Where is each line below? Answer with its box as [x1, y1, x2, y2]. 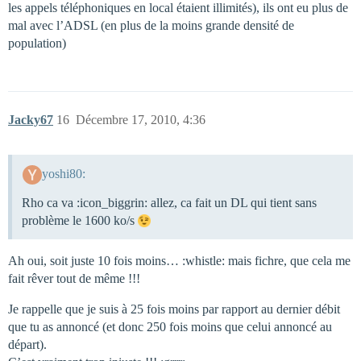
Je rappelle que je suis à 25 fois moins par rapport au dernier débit [8, 301, 340, 316]
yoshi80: [41, 166, 85, 180]
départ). [8, 337, 47, 351]
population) [8, 36, 66, 51]
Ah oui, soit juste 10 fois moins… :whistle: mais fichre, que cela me [8, 253, 351, 268]
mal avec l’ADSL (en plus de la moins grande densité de [8, 19, 294, 33]
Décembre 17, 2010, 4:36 [76, 113, 205, 127]
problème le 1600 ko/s [22, 213, 138, 227]
